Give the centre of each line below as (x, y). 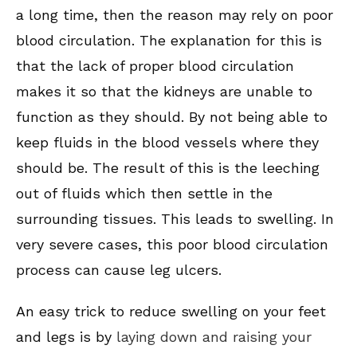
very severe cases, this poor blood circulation (172, 245)
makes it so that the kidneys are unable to (164, 92)
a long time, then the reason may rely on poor (175, 15)
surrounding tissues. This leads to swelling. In (175, 219)
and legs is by (66, 337)
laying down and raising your (214, 337)
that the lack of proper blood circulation (155, 66)
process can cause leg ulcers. (119, 270)
